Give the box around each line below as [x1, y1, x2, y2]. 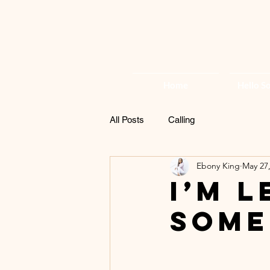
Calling [168, 115, 195, 125]
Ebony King [196, 160, 240, 172]
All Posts [110, 115, 144, 125]
